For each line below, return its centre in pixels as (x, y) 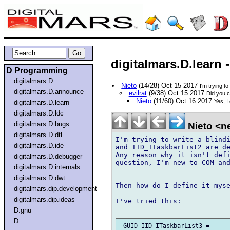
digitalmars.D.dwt (40, 178)
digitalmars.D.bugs (42, 124)
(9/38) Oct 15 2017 (176, 93)
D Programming (37, 70)
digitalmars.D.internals (47, 167)
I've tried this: (148, 201)
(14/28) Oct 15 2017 (168, 86)
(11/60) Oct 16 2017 (183, 101)
